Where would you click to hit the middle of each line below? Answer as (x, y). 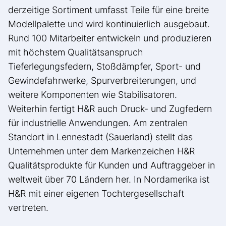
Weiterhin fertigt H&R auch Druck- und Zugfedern (110, 109)
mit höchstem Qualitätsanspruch (76, 52)
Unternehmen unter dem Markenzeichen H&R (101, 151)
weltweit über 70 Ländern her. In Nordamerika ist (109, 180)
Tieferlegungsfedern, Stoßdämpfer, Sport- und (104, 67)
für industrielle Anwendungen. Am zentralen (98, 123)
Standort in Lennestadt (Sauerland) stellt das (100, 137)
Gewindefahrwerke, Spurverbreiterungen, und (102, 81)
